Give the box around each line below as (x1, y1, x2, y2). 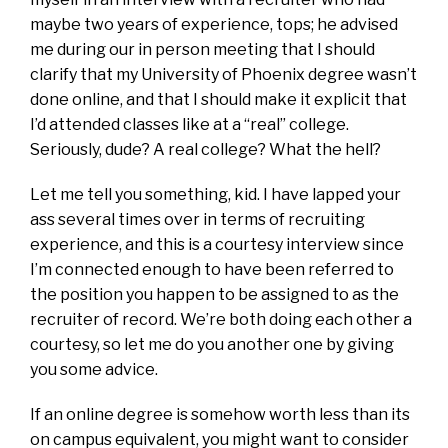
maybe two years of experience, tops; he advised (30, 14, 398, 34)
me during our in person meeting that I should (30, 39, 375, 59)
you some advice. (30, 359, 158, 379)
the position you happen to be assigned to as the (30, 284, 399, 304)
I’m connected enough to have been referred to (30, 259, 394, 279)
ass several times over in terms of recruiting (30, 209, 365, 229)
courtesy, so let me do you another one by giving (30, 334, 394, 354)
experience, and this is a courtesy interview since (30, 234, 404, 254)
